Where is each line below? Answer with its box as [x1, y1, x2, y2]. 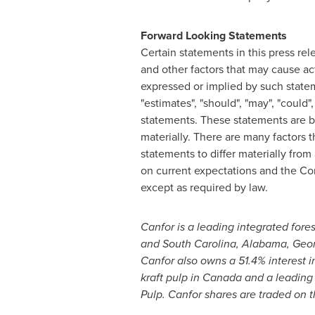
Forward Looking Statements [140, 27, 287, 44]
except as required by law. [140, 179, 268, 195]
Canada [202, 269, 242, 285]
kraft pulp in [140, 269, 202, 285]
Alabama [241, 236, 287, 252]
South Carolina [162, 236, 236, 252]
